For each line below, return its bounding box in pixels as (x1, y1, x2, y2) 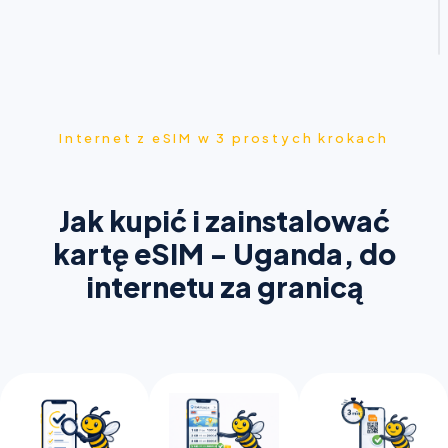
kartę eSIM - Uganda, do (52, 236, 396, 271)
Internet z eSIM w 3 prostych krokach (59, 130, 389, 146)
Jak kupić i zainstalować (58, 203, 390, 238)
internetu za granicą (85, 269, 363, 304)
